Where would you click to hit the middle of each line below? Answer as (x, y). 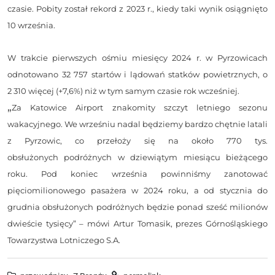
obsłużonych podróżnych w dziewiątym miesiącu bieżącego (137, 157)
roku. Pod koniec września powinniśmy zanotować (137, 174)
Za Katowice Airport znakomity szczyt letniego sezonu (140, 108)
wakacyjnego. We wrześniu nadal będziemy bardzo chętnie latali (137, 124)
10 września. (31, 25)
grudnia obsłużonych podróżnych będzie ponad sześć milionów (137, 207)
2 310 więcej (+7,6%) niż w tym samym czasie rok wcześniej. (123, 91)
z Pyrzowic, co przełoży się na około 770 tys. (137, 141)
